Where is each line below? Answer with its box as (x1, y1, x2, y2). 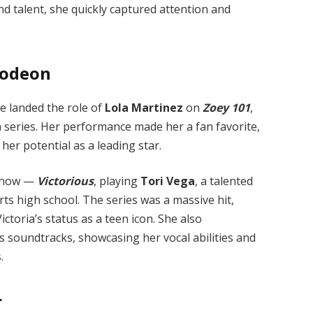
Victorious (37, 173, 94, 189)
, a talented (195, 173, 254, 189)
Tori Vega (140, 173, 196, 189)
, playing (94, 173, 141, 189)
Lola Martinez (105, 99, 184, 115)
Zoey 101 (203, 99, 251, 115)
